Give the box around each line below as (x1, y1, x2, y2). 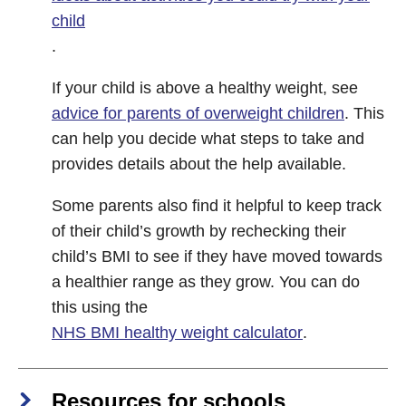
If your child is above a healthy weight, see (52, 79, 358, 97)
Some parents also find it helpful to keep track (52, 197, 382, 215)
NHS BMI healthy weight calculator (52, 324, 303, 342)
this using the (52, 298, 148, 316)
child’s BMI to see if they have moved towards (52, 247, 382, 266)
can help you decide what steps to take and (52, 130, 364, 148)
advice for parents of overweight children (52, 104, 344, 122)
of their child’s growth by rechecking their (52, 222, 346, 240)
